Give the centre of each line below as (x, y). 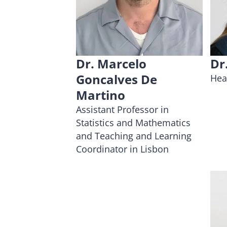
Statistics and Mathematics (133, 122)
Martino (101, 95)
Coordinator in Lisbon (122, 149)
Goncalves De (117, 79)
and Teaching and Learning (134, 136)
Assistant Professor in (122, 109)
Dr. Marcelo (111, 63)
